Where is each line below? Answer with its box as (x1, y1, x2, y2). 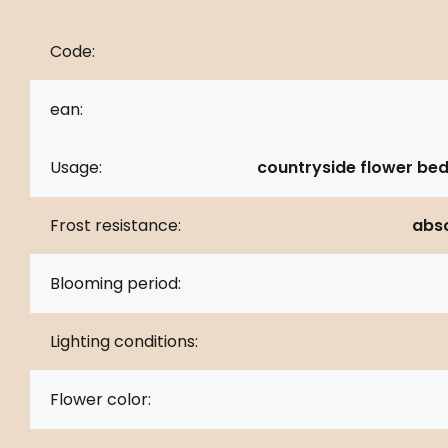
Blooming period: (50, 271, 181, 295)
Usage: (50, 155, 102, 179)
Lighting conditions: (50, 329, 198, 353)
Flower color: (50, 387, 151, 411)
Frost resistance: (50, 213, 181, 237)
